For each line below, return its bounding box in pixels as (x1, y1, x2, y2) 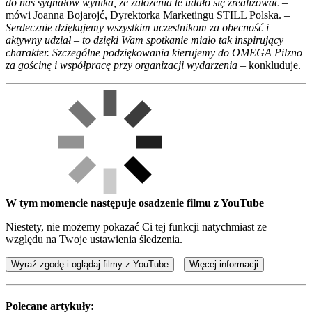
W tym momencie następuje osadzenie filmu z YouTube (6, 197, 264, 210)
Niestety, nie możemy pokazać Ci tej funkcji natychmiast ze (6, 221, 267, 233)
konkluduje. (249, 59, 301, 72)
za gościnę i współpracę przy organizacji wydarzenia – (6, 59, 249, 72)
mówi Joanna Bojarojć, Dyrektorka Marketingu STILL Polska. (6, 9, 281, 22)
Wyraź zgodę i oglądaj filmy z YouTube (11, 259, 169, 270)
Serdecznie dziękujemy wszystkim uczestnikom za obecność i (6, 22, 269, 34)
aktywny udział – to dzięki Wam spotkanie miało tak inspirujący (6, 34, 283, 47)
